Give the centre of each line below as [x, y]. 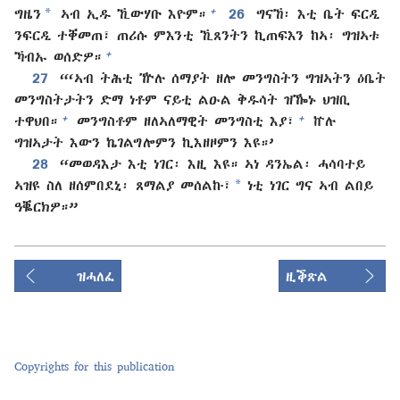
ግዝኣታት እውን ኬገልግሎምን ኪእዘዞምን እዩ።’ [144, 142]
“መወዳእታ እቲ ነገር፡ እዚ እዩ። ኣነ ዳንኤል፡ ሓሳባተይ [210, 164]
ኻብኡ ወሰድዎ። [58, 57]
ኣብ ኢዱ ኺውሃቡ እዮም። [130, 14]
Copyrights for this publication [94, 366]
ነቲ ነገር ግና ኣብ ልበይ [307, 185]
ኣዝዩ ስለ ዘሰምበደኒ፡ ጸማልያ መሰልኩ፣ [123, 185]
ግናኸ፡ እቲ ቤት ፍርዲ [316, 14]
